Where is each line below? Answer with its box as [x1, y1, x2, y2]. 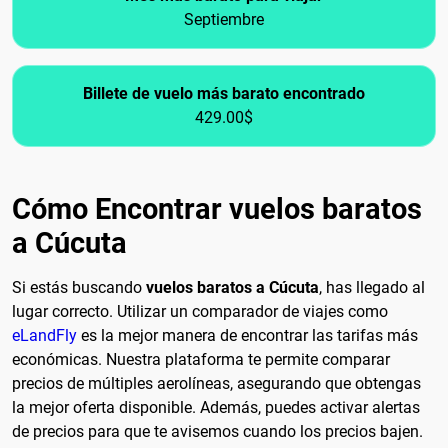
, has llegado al [319, 278, 425, 298]
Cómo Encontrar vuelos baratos [12, 192, 422, 227]
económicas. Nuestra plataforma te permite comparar [12, 350, 390, 370]
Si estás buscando [12, 278, 146, 298]
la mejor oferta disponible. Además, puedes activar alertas [12, 398, 420, 418]
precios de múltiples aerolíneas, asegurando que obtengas [12, 374, 421, 394]
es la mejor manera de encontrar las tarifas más [77, 326, 418, 346]
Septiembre [184, 10, 264, 30]
